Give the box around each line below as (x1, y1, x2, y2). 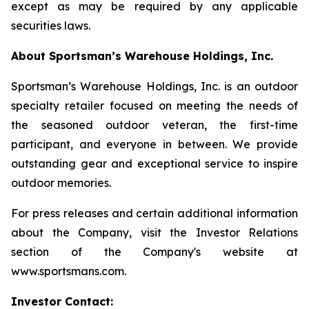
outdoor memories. (11, 176, 111, 190)
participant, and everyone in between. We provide (11, 137, 298, 151)
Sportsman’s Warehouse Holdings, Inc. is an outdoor (11, 79, 298, 93)
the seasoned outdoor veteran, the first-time (11, 118, 298, 132)
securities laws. (11, 19, 90, 32)
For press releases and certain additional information (11, 206, 298, 220)
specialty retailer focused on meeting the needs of (11, 99, 298, 112)
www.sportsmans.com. (11, 264, 126, 278)
